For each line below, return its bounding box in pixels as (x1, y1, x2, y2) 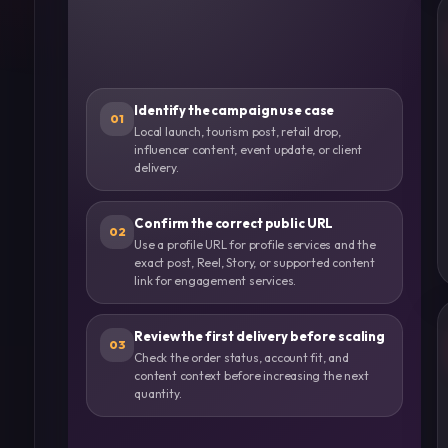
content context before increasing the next (134, 367, 369, 383)
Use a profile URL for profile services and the (134, 236, 376, 252)
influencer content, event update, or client (134, 141, 363, 157)
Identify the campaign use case (134, 101, 335, 118)
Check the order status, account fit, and (134, 349, 349, 365)
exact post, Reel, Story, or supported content (134, 254, 375, 270)
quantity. (134, 385, 182, 401)
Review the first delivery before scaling (134, 327, 385, 344)
